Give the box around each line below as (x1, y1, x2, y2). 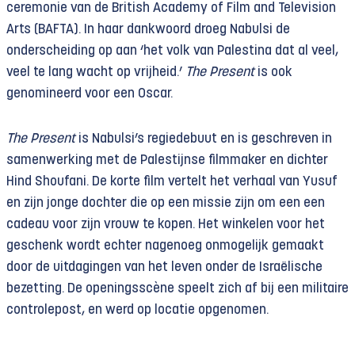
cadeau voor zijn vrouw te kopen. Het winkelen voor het (6, 218, 325, 231)
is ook (258, 66, 292, 79)
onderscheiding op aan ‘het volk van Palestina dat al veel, (6, 44, 338, 58)
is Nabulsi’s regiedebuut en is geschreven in (75, 132, 332, 146)
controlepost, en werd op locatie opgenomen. (6, 303, 269, 317)
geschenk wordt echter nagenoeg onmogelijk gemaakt (6, 239, 324, 253)
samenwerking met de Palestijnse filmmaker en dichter (6, 154, 328, 167)
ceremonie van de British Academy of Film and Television (6, 2, 336, 15)
